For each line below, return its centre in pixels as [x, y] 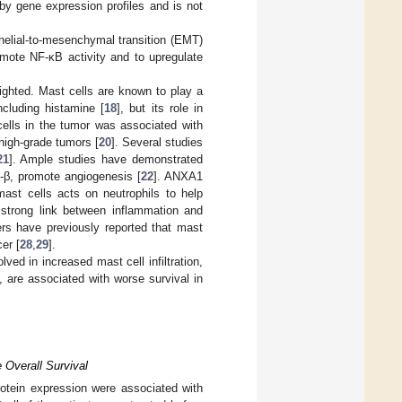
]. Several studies [157, 142]
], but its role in [160, 108]
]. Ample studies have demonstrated [106, 159]
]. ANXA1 [178, 176]
